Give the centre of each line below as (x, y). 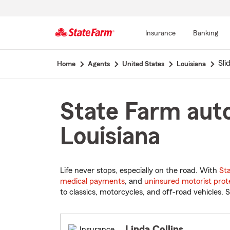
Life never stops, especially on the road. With (140, 171)
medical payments (92, 181)
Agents (99, 64)
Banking (205, 33)
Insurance (160, 33)
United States (143, 64)
